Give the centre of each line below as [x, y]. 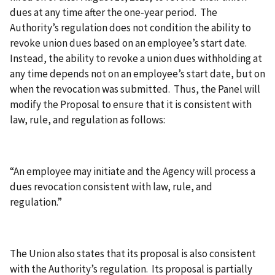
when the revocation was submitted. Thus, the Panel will [135, 89]
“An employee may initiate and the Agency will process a [133, 171]
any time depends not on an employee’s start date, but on [137, 73]
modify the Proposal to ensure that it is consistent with [131, 104]
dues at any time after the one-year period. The [114, 12]
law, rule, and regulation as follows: [87, 119]
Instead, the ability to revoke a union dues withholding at [136, 58]
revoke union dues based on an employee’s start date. [129, 43]
